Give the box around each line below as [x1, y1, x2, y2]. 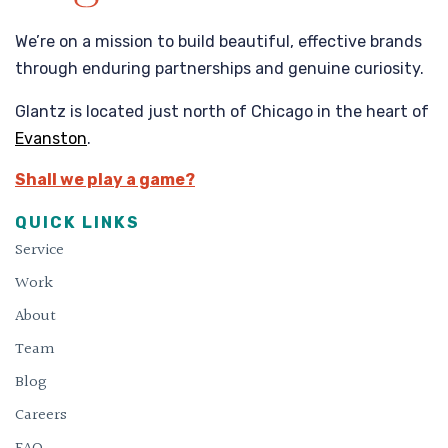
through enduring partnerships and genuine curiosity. [15, 59, 424, 79]
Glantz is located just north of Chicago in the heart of [15, 102, 429, 122]
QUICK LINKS [15, 213, 140, 233]
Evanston [15, 129, 87, 149]
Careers [15, 402, 67, 429]
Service [15, 237, 64, 264]
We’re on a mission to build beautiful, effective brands [15, 32, 422, 52]
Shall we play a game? [15, 170, 195, 190]
